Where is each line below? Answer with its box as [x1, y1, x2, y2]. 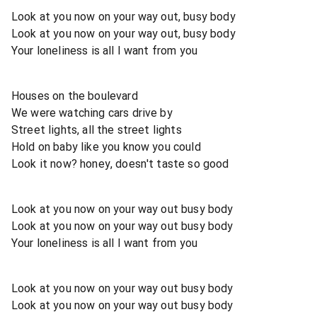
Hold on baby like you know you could [11, 139, 201, 154]
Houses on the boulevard [11, 88, 138, 103]
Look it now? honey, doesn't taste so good [11, 156, 229, 171]
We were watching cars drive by [11, 105, 173, 120]
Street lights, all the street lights [11, 122, 182, 137]
